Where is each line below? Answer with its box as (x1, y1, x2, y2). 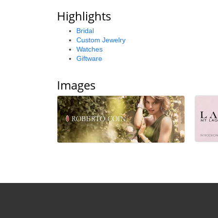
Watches (76, 45, 103, 53)
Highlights (57, 8, 111, 24)
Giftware (76, 54, 102, 62)
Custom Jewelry (76, 36, 126, 44)
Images (57, 77, 95, 93)
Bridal (76, 27, 94, 35)
